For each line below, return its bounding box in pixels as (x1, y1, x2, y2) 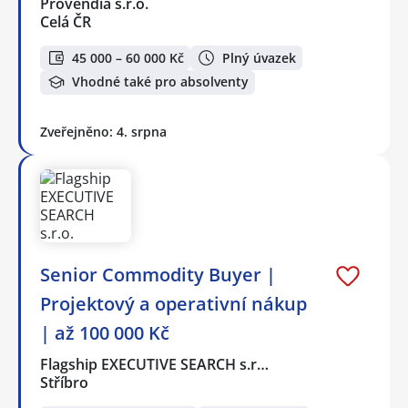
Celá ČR (40, 12, 91, 33)
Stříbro (40, 372, 88, 393)
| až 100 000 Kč (40, 320, 169, 345)
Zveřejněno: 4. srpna (40, 122, 167, 140)
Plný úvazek (222, 48, 296, 66)
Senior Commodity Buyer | (40, 261, 276, 287)
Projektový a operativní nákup (40, 291, 307, 316)
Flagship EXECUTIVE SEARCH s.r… (40, 353, 270, 374)
